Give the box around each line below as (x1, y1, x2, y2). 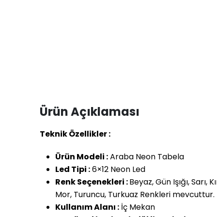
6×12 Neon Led (90, 164, 145, 175)
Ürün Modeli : (55, 151, 108, 163)
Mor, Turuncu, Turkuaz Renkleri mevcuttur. (55, 189, 215, 201)
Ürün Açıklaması (40, 104, 139, 120)
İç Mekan (119, 201, 155, 213)
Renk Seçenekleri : (55, 176, 129, 188)
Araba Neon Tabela (108, 151, 184, 163)
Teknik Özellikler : (40, 128, 112, 140)
